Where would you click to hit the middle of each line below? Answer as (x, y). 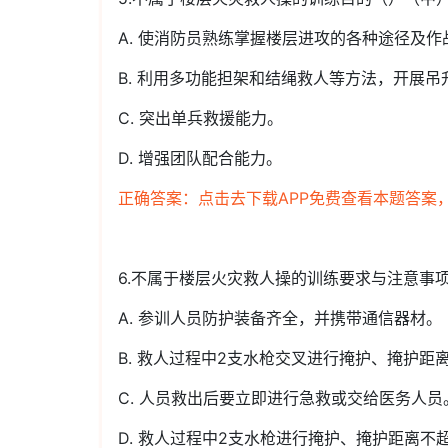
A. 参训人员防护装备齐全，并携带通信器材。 (280, 318)
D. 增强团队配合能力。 (200, 158)
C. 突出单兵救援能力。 (200, 118)
